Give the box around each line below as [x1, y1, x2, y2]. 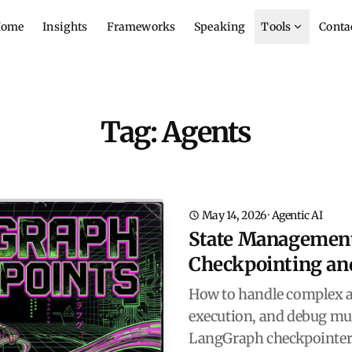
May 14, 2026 [201, 208, 266, 222]
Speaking [194, 20, 246, 34]
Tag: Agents [101, 115, 251, 150]
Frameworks [106, 20, 176, 34]
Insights [42, 20, 88, 34]
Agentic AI [271, 208, 323, 222]
